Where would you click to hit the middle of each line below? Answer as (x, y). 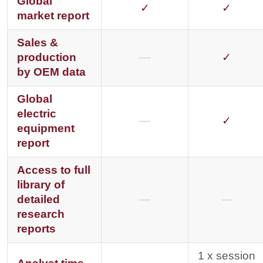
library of (41, 185)
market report (53, 16)
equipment (46, 128)
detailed (38, 199)
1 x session (227, 256)
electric (37, 114)
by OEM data (51, 72)
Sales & (38, 43)
